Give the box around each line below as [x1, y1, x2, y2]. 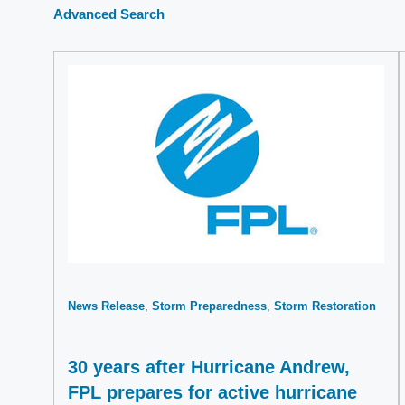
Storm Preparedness [152, 299, 267, 313]
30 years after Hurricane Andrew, [68, 357, 350, 377]
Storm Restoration [274, 299, 376, 313]
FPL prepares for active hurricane [68, 382, 357, 402]
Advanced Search [53, 6, 165, 22]
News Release [68, 299, 145, 313]
